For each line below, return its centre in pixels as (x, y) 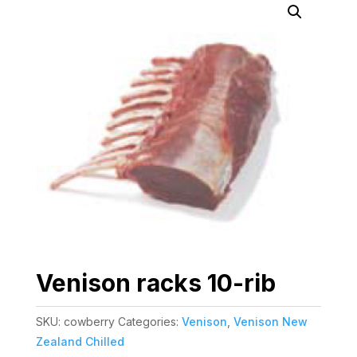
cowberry (89, 321)
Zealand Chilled (80, 341)
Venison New (270, 321)
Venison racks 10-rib (155, 282)
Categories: (149, 321)
